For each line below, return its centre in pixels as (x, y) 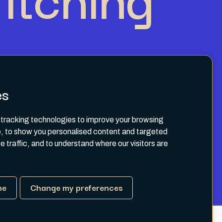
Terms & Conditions (124, 156)
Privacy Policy (114, 162)
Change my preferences (76, 187)
